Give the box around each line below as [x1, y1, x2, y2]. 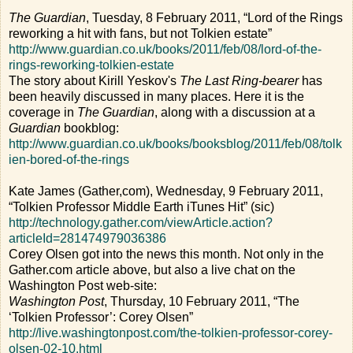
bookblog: [61, 121, 119, 135]
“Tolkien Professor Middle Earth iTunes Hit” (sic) [9, 199, 274, 214]
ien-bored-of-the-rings [9, 152, 129, 166]
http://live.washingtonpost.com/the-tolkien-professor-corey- [9, 325, 333, 340]
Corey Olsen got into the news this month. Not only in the [9, 247, 324, 261]
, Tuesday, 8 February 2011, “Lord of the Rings [86, 10, 343, 24]
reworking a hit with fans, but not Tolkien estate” [9, 26, 272, 40]
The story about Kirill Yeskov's [9, 73, 180, 87]
